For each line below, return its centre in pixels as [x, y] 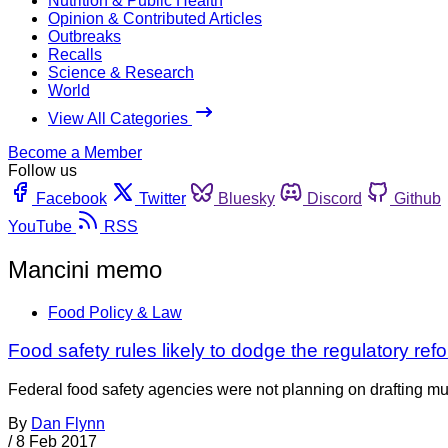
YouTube [40, 226]
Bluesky [246, 198]
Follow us [42, 170]
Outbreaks [84, 36]
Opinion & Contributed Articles [155, 18]
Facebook [71, 198]
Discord [334, 198]
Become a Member [75, 152]
